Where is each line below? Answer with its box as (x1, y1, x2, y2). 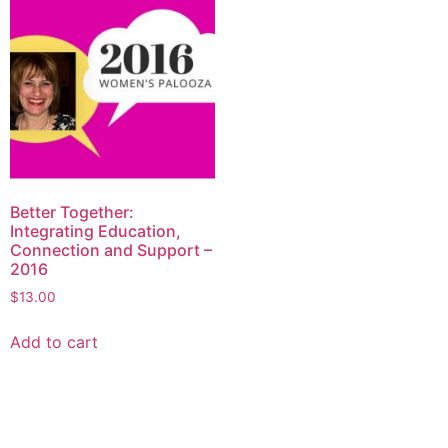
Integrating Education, (10, 221, 181, 242)
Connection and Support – (10, 240, 212, 261)
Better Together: (10, 202, 134, 223)
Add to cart (10, 332, 98, 353)
